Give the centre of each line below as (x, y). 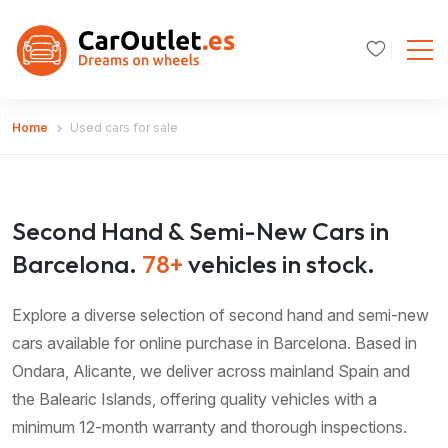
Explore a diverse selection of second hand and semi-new (220, 314)
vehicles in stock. (281, 263)
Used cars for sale (124, 127)
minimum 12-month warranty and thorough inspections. (209, 426)
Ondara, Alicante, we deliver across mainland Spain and (211, 370)
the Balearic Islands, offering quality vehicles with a (194, 398)
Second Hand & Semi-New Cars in (200, 230)
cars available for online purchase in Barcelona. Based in (214, 342)
